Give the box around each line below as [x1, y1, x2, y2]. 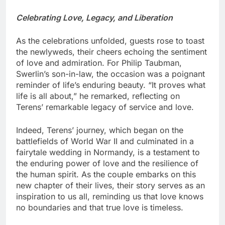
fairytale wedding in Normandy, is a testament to [16, 147, 200, 157]
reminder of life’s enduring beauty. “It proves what [16, 79, 205, 90]
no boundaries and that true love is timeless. [16, 202, 183, 212]
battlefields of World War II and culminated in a [16, 136, 194, 146]
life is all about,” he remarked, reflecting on [16, 90, 180, 101]
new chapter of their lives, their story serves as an [16, 180, 205, 190]
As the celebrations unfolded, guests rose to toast [16, 35, 204, 46]
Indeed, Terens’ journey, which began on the [16, 125, 183, 135]
